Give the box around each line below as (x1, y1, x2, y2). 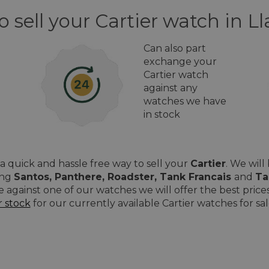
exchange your (144, 56, 217, 67)
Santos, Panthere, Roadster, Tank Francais (14, 171, 234, 183)
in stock (144, 109, 180, 120)
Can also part (144, 43, 206, 54)
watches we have (144, 95, 226, 107)
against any (144, 82, 198, 94)
